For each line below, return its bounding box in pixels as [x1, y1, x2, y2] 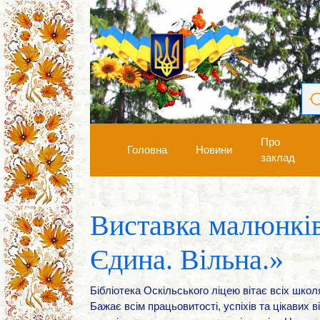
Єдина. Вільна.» [90, 244, 284, 276]
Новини [196, 144, 232, 156]
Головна [127, 144, 167, 156]
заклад [261, 151, 295, 164]
